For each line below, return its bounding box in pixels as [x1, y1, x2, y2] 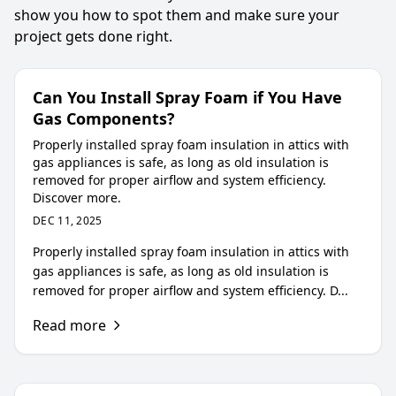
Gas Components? [33, 108, 175, 129]
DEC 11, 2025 [33, 213, 103, 228]
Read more [33, 316, 106, 335]
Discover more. [33, 189, 121, 206]
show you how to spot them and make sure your [14, 5, 339, 25]
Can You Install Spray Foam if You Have [33, 87, 342, 108]
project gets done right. [14, 27, 172, 46]
